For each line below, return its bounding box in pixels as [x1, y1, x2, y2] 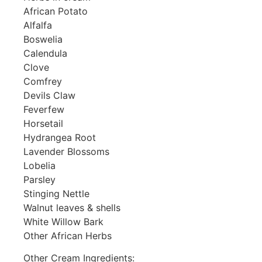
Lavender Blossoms [23, 145, 109, 157]
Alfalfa [23, 19, 52, 31]
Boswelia [23, 33, 63, 45]
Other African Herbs [23, 229, 112, 242]
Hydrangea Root [23, 131, 96, 143]
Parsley [23, 173, 56, 185]
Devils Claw [23, 89, 75, 101]
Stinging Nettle [23, 187, 89, 199]
